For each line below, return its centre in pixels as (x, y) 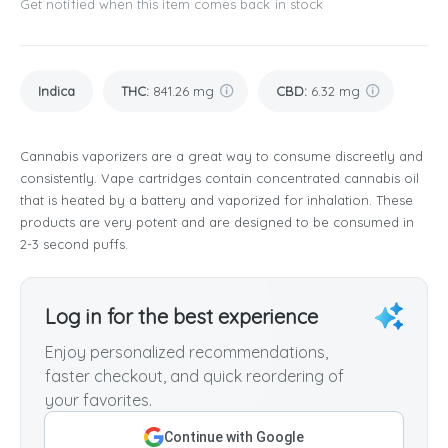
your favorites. (98, 400)
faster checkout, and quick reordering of (194, 376)
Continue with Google (234, 437)
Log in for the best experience (181, 317)
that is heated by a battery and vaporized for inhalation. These (216, 200)
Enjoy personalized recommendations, (186, 352)
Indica (56, 91)
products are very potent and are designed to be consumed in (217, 222)
